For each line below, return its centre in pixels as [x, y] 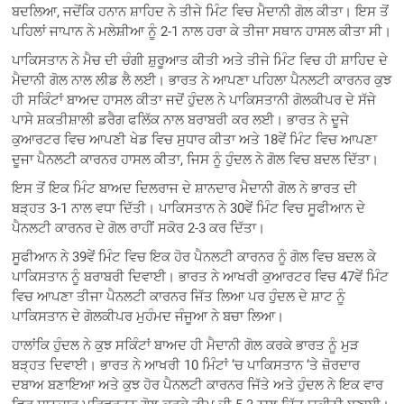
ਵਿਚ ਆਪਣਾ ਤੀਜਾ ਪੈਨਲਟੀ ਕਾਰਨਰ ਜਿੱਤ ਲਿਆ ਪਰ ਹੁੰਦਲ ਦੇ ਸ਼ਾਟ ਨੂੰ [179, 296]
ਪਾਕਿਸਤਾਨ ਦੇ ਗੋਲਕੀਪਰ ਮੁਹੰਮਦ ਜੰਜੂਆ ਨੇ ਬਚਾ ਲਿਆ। [148, 316]
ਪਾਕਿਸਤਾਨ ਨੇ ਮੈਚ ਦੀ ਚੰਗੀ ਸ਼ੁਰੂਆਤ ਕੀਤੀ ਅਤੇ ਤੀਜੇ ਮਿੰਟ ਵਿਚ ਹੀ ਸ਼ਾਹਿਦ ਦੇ [200, 60]
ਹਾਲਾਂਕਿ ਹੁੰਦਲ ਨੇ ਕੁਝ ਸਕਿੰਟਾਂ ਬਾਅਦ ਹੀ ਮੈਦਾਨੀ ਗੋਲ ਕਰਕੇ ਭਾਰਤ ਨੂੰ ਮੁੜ [186, 345]
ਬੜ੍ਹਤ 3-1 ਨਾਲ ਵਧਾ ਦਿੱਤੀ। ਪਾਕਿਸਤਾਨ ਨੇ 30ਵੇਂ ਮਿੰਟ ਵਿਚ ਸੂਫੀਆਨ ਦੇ [189, 208]
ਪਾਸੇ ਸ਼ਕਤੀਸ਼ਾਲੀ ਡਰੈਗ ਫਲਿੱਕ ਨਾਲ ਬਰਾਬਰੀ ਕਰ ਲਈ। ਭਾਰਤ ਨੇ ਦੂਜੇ [181, 119]
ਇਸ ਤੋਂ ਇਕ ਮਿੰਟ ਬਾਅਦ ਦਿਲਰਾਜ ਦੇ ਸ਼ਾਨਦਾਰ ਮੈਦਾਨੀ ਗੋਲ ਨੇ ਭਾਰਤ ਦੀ [185, 188]
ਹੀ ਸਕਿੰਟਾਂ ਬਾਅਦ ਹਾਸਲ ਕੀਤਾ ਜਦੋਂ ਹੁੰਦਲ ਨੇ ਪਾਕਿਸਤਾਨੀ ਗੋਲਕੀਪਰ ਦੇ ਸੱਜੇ [194, 100]
